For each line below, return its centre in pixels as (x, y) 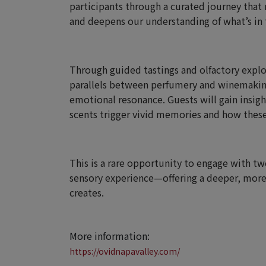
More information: (110, 236)
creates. (87, 192)
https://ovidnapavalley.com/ (125, 251)
